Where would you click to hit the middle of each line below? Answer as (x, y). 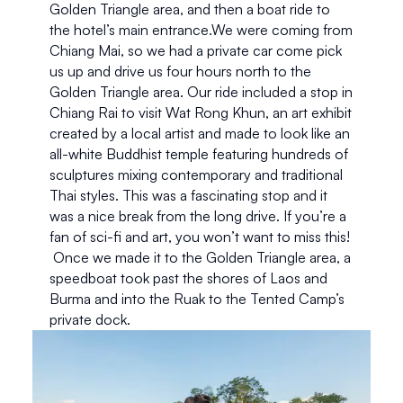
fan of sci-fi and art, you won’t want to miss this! (199, 236)
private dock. (90, 319)
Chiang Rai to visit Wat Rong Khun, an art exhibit (200, 112)
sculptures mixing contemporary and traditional (196, 174)
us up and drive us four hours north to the (180, 71)
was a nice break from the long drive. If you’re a (197, 215)
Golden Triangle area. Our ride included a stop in (201, 91)
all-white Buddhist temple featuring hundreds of (198, 153)
